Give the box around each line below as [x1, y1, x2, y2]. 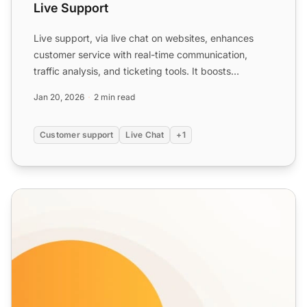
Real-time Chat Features [11, 189, 132, 204]
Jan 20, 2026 [34, 91, 84, 102]
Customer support [40, 129, 114, 140]
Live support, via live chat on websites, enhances [34, 32, 254, 44]
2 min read [94, 91, 135, 102]
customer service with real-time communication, [34, 48, 247, 60]
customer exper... [34, 81, 112, 93]
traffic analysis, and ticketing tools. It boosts [34, 64, 231, 77]
